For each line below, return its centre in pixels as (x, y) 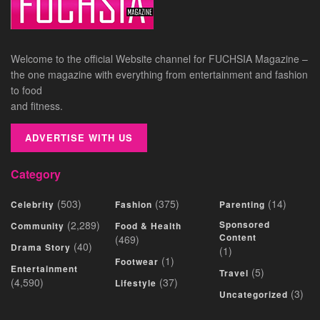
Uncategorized (254, 295)
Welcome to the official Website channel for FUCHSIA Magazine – (159, 59)
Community (37, 226)
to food (26, 90)
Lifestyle (136, 283)
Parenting (242, 205)
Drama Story (41, 247)
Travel (234, 273)
